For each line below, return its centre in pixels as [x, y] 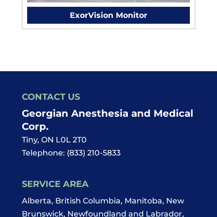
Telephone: [44, 153]
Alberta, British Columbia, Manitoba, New [103, 201]
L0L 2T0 [71, 140]
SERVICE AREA [55, 184]
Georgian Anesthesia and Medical [107, 114]
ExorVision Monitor [108, 15]
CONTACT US [51, 97]
